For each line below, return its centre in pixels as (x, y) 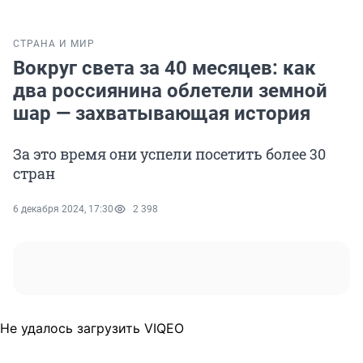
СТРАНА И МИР (54, 44)
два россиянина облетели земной (170, 91)
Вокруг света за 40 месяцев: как (164, 68)
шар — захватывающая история (162, 114)
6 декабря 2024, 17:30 (63, 209)
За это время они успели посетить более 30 (169, 154)
